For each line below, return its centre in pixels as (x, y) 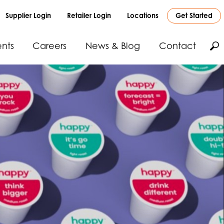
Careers (50, 45)
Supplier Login (28, 15)
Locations (143, 15)
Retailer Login (89, 15)
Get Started (194, 15)
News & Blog (112, 45)
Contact (177, 45)
